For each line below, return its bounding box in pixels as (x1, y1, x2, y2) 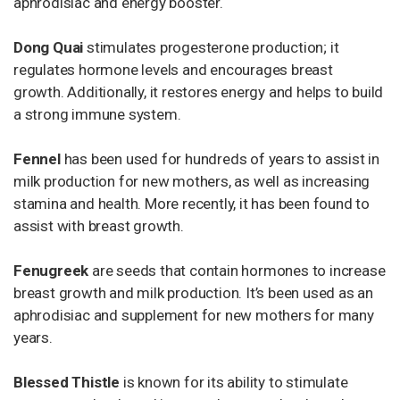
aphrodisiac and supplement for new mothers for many (13, 306, 374, 324)
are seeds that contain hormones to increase (92, 262, 386, 279)
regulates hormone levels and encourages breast (13, 61, 333, 79)
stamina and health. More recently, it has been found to (13, 195, 370, 212)
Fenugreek (13, 262, 92, 279)
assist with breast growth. (13, 217, 184, 235)
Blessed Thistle (13, 373, 120, 391)
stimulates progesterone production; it (87, 38, 339, 56)
